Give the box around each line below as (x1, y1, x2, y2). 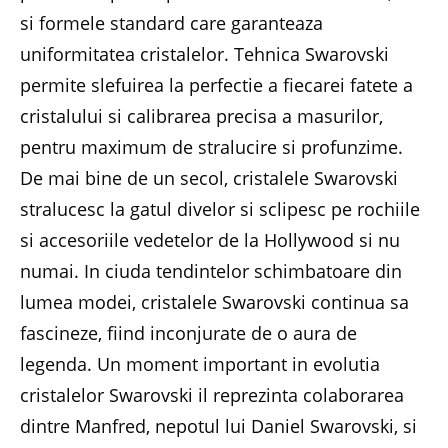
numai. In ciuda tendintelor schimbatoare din (20, 258, 402, 283)
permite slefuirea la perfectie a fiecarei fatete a (20, 72, 413, 97)
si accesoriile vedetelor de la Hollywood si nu (20, 227, 400, 252)
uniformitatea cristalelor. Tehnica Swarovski (20, 41, 389, 66)
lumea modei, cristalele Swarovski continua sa (20, 289, 409, 314)
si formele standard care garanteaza (20, 10, 323, 35)
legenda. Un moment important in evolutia (20, 351, 380, 376)
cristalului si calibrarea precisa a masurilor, (20, 103, 383, 128)
